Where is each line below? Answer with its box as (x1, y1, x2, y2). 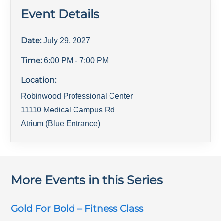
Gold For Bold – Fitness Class (11, 202, 144, 214)
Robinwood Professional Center (21, 91, 133, 100)
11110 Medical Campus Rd (21, 105, 115, 114)
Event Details (21, 6, 100, 21)
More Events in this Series (11, 172, 163, 187)
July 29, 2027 (43, 36, 91, 45)
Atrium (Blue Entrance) (21, 119, 101, 128)
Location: (21, 75, 57, 85)
